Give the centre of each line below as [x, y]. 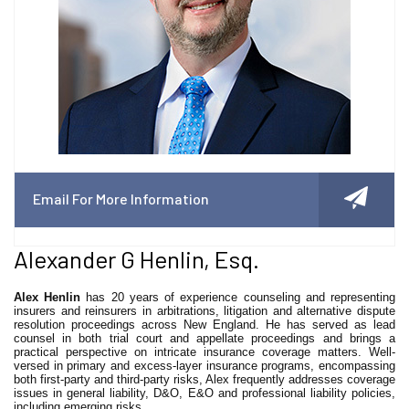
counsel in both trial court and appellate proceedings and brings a [204, 338]
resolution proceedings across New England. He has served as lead [204, 325]
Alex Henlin [47, 297]
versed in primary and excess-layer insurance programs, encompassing [204, 366]
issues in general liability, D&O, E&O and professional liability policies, [204, 393]
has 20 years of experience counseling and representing [238, 297]
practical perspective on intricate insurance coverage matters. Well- [204, 352]
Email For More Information [121, 199]
